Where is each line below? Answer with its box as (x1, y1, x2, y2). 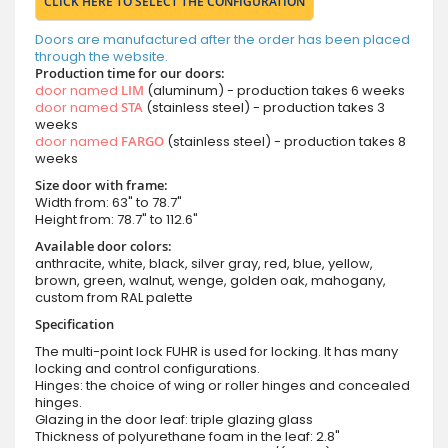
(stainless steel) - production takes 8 (164, 131, 406, 151)
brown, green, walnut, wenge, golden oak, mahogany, (35, 270, 386, 290)
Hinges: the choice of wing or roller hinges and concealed (35, 375, 410, 395)
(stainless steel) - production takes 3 (143, 97, 385, 117)
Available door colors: (35, 236, 172, 255)
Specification (35, 314, 114, 333)
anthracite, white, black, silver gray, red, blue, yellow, (35, 253, 373, 273)
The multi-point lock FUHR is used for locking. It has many (35, 341, 398, 361)
